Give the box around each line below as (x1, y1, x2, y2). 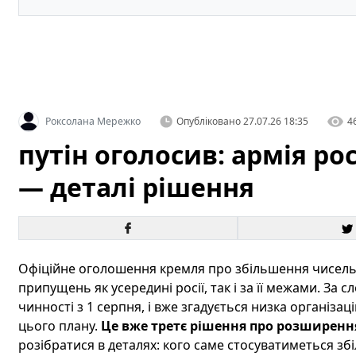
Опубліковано (176, 114, 241, 128)
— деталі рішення (17, 170, 254, 204)
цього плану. (17, 317, 101, 335)
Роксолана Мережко (44, 114, 141, 128)
